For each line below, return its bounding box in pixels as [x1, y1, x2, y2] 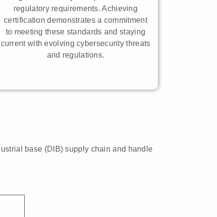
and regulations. [46, 50, 105, 59]
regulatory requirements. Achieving [13, 4, 138, 13]
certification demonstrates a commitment [4, 15, 147, 24]
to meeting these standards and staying [5, 27, 146, 36]
